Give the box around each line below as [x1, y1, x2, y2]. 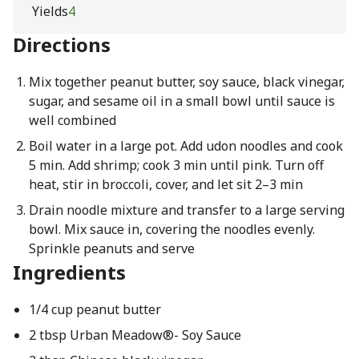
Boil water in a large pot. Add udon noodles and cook [28, 137, 343, 155]
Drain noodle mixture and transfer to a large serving [28, 201, 345, 219]
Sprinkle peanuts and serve [28, 240, 195, 257]
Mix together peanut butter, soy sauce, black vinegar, [28, 73, 345, 91]
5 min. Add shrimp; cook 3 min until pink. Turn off [28, 156, 324, 174]
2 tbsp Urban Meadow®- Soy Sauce [28, 326, 241, 344]
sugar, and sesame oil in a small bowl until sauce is [28, 92, 335, 110]
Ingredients [13, 259, 126, 285]
